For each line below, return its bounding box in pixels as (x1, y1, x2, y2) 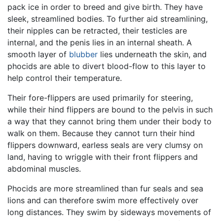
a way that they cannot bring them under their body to (7, 116, 212, 126)
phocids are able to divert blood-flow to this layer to (7, 61, 206, 71)
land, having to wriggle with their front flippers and (7, 151, 198, 162)
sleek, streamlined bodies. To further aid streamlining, (7, 13, 208, 24)
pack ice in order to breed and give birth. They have (7, 1, 203, 12)
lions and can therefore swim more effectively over (7, 195, 198, 205)
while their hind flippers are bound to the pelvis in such (7, 104, 213, 114)
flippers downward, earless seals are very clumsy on (7, 140, 203, 150)
